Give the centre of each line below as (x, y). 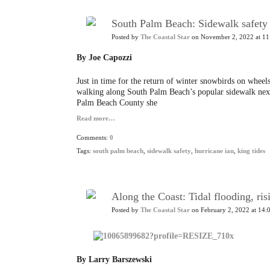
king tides (251, 151)
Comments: (93, 138)
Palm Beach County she (117, 103)
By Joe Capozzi (104, 58)
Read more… (96, 118)
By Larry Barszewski (114, 259)
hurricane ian (214, 151)
